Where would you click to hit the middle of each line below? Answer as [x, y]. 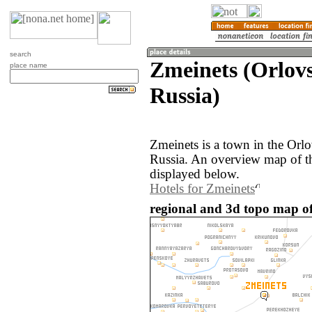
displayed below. [195, 174]
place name [29, 65]
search [21, 54]
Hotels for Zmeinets [202, 189]
